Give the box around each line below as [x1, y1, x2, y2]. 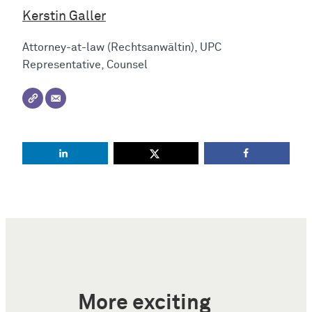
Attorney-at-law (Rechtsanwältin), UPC [22, 41, 221, 54]
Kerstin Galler [22, 10, 106, 24]
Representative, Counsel [22, 58, 148, 71]
